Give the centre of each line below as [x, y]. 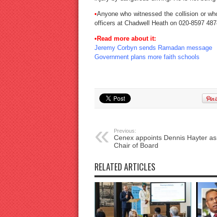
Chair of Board [136, 146]
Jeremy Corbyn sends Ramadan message [153, 48]
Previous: [125, 131]
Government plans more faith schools [147, 57]
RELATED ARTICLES [125, 167]
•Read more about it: [125, 39]
